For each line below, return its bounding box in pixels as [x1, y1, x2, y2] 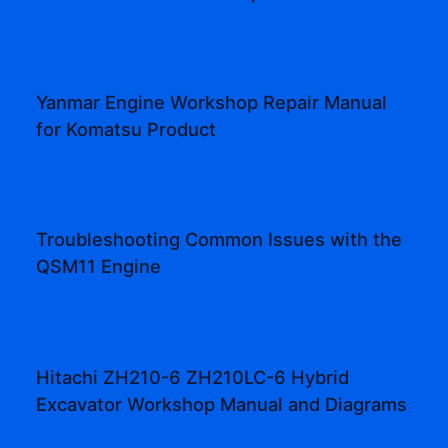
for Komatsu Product [36, 118, 217, 141]
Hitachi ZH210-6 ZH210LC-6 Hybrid [36, 365, 350, 388]
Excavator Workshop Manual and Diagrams [36, 392, 408, 415]
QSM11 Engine [36, 255, 162, 278]
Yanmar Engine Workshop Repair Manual [36, 91, 388, 114]
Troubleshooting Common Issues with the [36, 228, 403, 251]
